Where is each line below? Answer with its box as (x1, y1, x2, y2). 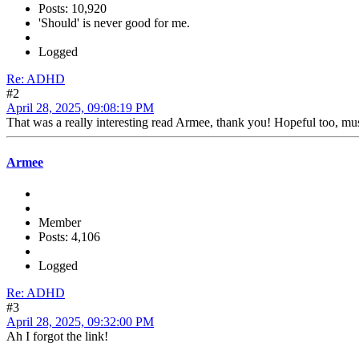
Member (38, 215, 81, 229)
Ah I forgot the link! (6, 329, 108, 343)
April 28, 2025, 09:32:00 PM (6, 314, 154, 329)
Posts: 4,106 (38, 229, 100, 244)
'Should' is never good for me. (38, 16, 190, 30)
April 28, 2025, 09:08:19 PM (6, 101, 154, 115)
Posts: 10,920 (38, 2, 107, 16)
